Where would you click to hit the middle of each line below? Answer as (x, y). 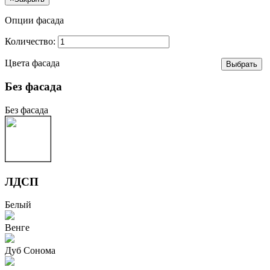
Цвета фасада (32, 63)
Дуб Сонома (30, 251)
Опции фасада (34, 20)
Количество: (31, 42)
